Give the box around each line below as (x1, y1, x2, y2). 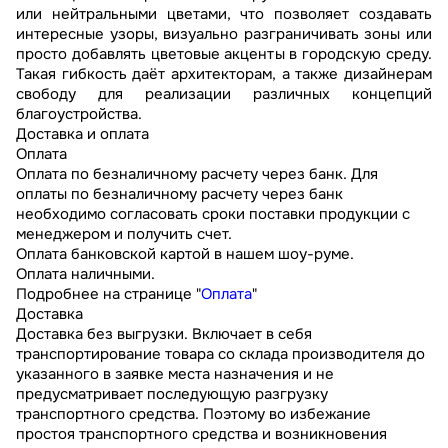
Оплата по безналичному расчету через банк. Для (16, 164, 378, 185)
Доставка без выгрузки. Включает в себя (16, 324, 312, 345)
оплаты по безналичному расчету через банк (16, 184, 343, 205)
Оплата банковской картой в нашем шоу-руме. (16, 244, 354, 265)
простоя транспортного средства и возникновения (16, 424, 387, 445)
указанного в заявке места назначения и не (16, 364, 334, 385)
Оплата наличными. (16, 264, 155, 285)
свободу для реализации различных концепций (16, 84, 432, 105)
